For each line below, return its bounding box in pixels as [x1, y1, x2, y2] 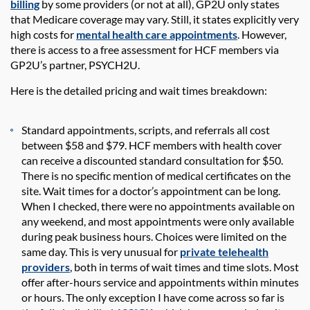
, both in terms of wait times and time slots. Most [70, 260, 299, 274]
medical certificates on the [165, 169, 291, 183]
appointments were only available [134, 215, 294, 228]
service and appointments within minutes [101, 275, 299, 289]
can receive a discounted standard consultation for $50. [21, 154, 283, 167]
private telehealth [180, 245, 268, 259]
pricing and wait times [104, 84, 210, 98]
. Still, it [167, 12, 202, 26]
